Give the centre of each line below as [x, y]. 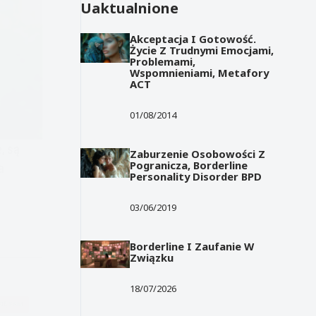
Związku [152, 257]
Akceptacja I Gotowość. [193, 38]
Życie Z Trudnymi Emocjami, [202, 50]
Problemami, [163, 61]
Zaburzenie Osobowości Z [198, 153]
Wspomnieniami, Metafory [200, 72]
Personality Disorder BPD [196, 176]
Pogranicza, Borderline [189, 165]
